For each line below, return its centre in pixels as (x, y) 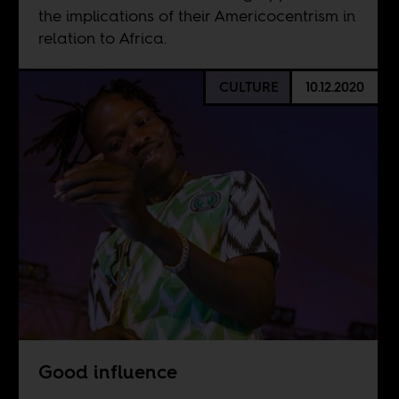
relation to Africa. (102, 38)
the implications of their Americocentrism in (196, 16)
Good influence (107, 371)
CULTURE (248, 87)
